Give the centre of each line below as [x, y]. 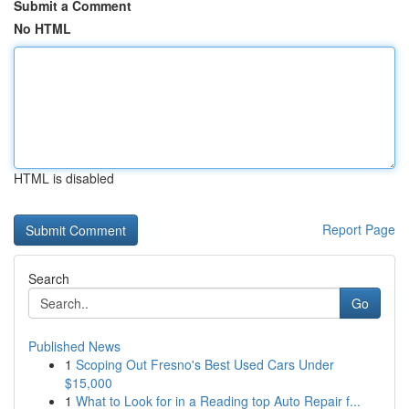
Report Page [359, 229]
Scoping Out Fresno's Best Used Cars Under [205, 364]
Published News [74, 346]
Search [49, 278]
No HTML [42, 28]
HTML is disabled [64, 178]
